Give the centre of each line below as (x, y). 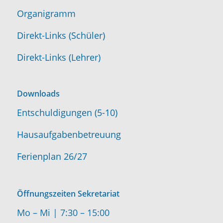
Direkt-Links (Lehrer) (58, 57)
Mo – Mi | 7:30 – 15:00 (63, 213)
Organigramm (46, 13)
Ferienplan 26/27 (52, 157)
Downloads (38, 94)
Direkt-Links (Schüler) (61, 35)
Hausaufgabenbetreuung (69, 135)
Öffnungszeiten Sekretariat (68, 193)
